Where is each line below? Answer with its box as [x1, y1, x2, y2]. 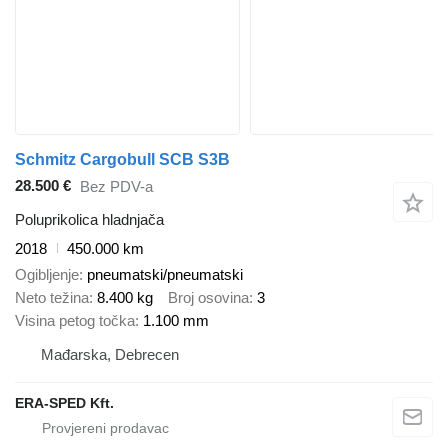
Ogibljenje [15, 266, 79, 284]
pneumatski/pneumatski [87, 266, 243, 284]
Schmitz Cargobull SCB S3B [15, 150, 230, 168]
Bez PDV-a [80, 178, 153, 196]
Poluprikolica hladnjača [15, 210, 164, 228]
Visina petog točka [15, 312, 135, 330]
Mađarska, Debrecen [41, 346, 179, 364]
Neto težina [15, 289, 89, 307]
